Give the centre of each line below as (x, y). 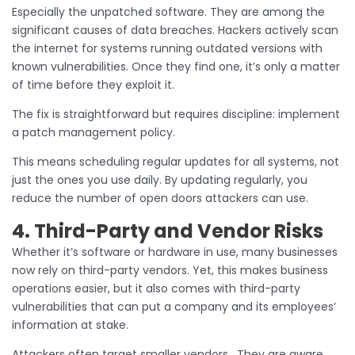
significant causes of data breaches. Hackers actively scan (175, 30)
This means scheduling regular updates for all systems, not (176, 161)
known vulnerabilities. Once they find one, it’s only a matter (176, 66)
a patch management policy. (95, 132)
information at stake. (72, 324)
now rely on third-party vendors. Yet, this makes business (170, 270)
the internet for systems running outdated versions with (167, 48)
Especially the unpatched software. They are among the (168, 11)
